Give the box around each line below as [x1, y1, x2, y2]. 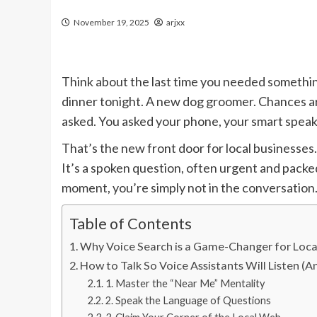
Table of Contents [69, 214, 192, 234]
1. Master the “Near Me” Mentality [105, 277, 265, 290]
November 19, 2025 [74, 17, 149, 28]
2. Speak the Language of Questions [105, 294, 271, 307]
